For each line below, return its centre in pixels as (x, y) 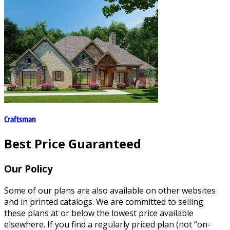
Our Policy (28, 169)
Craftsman (20, 119)
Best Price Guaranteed (73, 144)
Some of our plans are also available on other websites (110, 190)
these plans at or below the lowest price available (99, 213)
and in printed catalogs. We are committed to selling (104, 202)
